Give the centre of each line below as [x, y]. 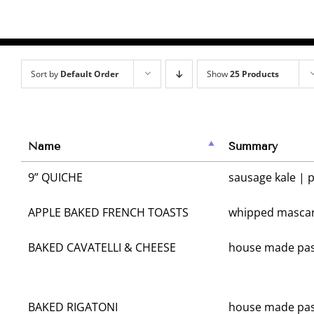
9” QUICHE [55, 178]
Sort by [46, 74]
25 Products [254, 74]
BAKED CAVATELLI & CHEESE [102, 248]
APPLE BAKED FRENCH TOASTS [108, 213]
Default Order [89, 74]
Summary [253, 146]
